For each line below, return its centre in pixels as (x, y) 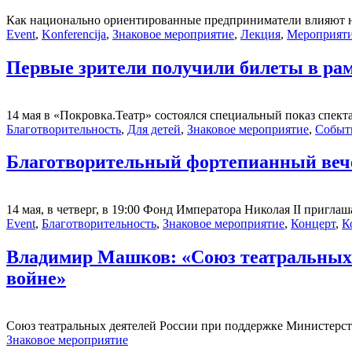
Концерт (313, 224)
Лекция (260, 34)
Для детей (154, 129)
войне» (36, 279)
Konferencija (74, 34)
